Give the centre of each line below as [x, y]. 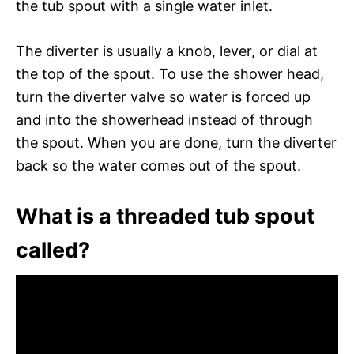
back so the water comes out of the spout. [158, 165]
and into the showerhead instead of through [164, 119]
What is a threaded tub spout [165, 216]
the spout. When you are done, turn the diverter [176, 142]
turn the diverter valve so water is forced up [163, 96]
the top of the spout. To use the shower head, [170, 73]
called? [53, 250]
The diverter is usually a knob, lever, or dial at [167, 51]
